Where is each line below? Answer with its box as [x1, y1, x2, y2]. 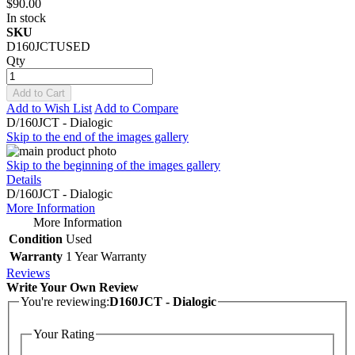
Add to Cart [13, 86, 65, 99]
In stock [6, 10, 46, 25]
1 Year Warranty [66, 249, 147, 263]
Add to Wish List [6, 101, 92, 115]
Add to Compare [94, 101, 178, 115]
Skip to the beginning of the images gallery [6, 158, 220, 172]
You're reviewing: [21, 294, 109, 308]
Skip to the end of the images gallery [6, 129, 189, 143]
